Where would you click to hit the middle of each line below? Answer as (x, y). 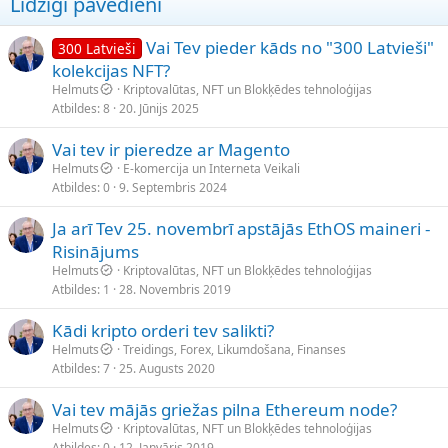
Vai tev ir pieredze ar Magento (171, 149)
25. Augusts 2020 (167, 368)
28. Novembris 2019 (175, 289)
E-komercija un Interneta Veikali (211, 168)
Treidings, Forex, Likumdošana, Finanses (234, 349)
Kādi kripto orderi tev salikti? (163, 330)
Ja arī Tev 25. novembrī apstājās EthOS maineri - (241, 228)
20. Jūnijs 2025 (159, 108)
